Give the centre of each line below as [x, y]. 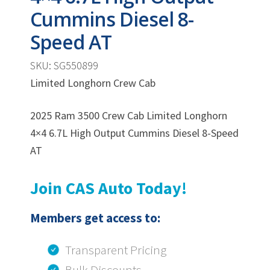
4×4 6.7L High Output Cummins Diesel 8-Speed [134, 133]
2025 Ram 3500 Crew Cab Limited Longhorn [129, 116]
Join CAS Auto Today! [108, 188]
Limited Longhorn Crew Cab [93, 83]
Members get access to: [95, 218]
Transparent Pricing [116, 250]
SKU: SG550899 [64, 65]
